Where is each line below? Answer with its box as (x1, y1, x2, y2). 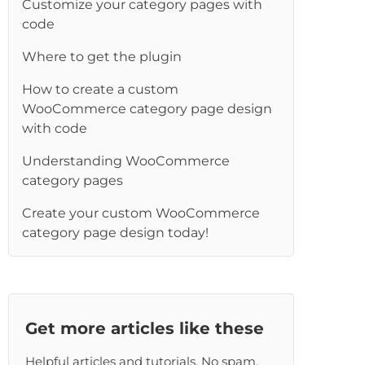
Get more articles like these (25, 319, 265, 338)
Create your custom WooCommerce (22, 205, 261, 221)
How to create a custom (22, 81, 179, 97)
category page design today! (22, 225, 209, 240)
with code (22, 121, 88, 136)
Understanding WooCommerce (22, 153, 231, 169)
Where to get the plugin (22, 49, 182, 64)
